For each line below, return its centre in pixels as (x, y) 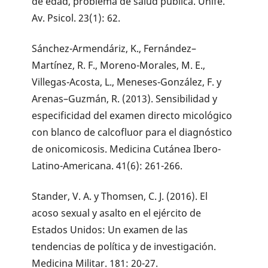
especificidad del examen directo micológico (132, 115)
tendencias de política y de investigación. (124, 246)
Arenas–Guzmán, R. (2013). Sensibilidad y (125, 98)
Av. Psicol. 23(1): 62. (76, 18)
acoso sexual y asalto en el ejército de (117, 213)
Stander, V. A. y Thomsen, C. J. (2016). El (120, 196)
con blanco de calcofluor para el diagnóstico (132, 132)
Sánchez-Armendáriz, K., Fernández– (114, 48)
